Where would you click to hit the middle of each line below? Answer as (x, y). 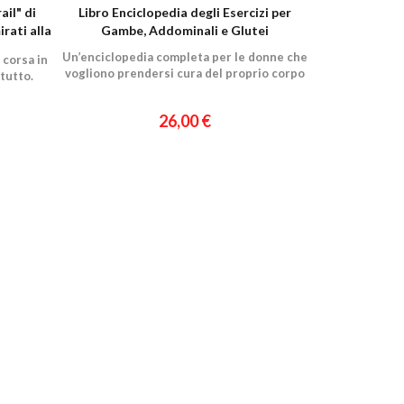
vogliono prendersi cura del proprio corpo (184, 73)
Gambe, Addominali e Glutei (184, 30)
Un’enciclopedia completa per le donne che (184, 57)
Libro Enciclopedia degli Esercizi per (184, 12)
